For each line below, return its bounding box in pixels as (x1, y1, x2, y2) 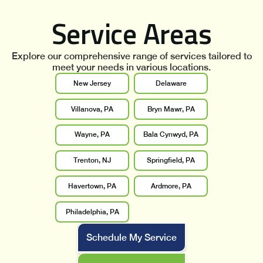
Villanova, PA (71, 104, 113, 113)
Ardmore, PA (150, 181, 191, 190)
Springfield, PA (147, 156, 195, 165)
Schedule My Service (86, 232, 177, 244)
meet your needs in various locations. (52, 62, 211, 73)
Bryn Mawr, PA (147, 104, 195, 113)
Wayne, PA (75, 130, 110, 139)
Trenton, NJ (73, 156, 111, 165)
